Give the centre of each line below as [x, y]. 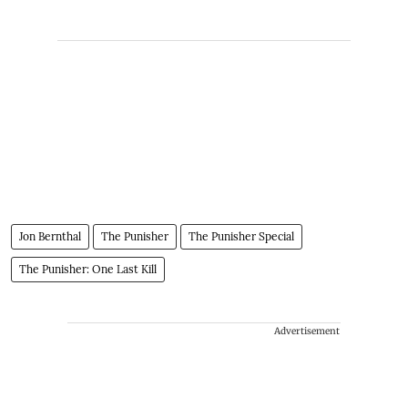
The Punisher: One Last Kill [88, 269]
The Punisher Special [241, 236]
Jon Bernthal [50, 236]
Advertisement [307, 331]
